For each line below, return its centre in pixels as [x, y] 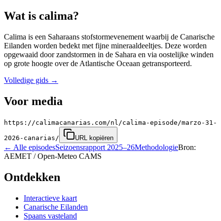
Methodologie [156, 147]
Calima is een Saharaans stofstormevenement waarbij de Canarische [109, 37]
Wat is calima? [41, 16]
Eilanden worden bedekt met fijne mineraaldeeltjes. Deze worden [105, 46]
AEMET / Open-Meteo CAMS [53, 156]
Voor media [33, 101]
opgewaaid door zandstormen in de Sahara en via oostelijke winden [109, 55]
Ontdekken [32, 177]
